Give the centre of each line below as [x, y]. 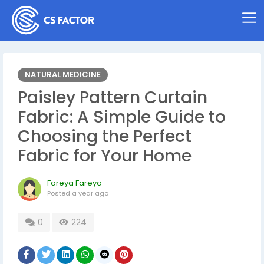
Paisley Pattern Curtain [113, 98]
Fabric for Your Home [105, 156]
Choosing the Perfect [105, 136]
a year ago [90, 193]
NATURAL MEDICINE [63, 75]
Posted [60, 193]
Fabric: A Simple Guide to [122, 117]
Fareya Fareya [75, 183]
